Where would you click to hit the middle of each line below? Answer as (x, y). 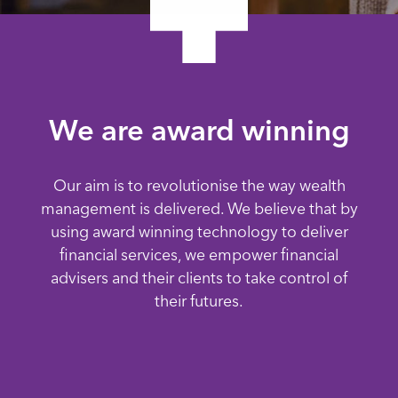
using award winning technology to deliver (199, 231)
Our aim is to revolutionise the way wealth (199, 185)
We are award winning (199, 130)
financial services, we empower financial (199, 254)
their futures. (199, 300)
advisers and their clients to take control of (199, 277)
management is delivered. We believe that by (199, 208)
